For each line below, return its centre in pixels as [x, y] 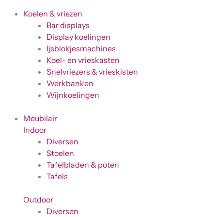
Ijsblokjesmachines [81, 48]
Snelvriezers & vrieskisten [92, 72]
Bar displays [68, 25]
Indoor [35, 130]
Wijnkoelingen [73, 95]
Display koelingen [78, 37]
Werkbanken [70, 83]
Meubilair [40, 118]
